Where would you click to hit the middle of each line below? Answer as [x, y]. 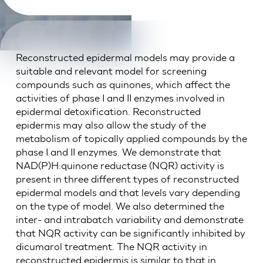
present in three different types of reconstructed [127, 179]
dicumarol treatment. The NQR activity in [111, 247]
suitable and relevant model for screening [111, 71]
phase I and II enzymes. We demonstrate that [118, 152]
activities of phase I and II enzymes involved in [120, 98]
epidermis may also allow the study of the [111, 125]
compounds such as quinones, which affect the [123, 85]
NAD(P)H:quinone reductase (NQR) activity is [120, 166]
